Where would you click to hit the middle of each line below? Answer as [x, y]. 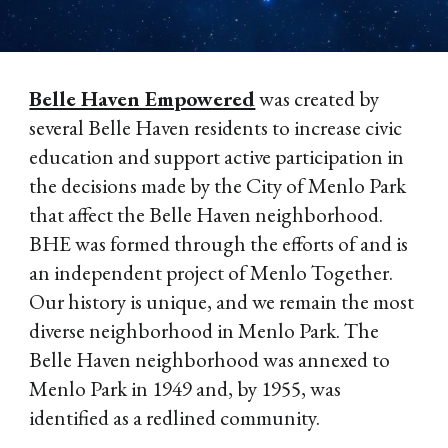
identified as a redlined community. [175, 417]
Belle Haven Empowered [142, 98]
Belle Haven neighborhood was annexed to [210, 359]
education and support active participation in [217, 156]
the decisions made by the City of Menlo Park [218, 185]
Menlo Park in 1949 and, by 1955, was [185, 388]
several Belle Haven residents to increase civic [216, 127]
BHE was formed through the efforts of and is [219, 243]
